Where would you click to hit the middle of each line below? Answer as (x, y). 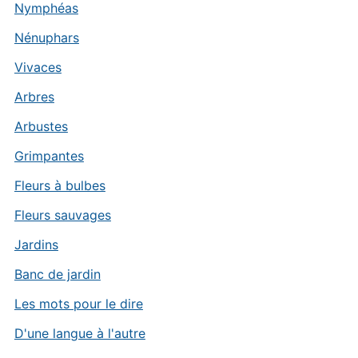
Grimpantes (49, 156)
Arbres (34, 97)
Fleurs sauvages (62, 215)
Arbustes (41, 126)
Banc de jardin (57, 274)
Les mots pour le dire (78, 304)
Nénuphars (46, 38)
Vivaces (38, 67)
